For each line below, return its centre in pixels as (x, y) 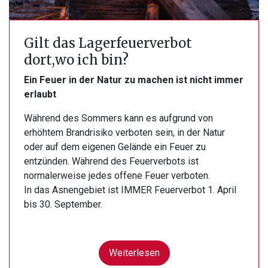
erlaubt (40, 95)
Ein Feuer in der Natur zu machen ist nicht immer (134, 80)
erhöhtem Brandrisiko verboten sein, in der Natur (124, 133)
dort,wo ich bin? (76, 60)
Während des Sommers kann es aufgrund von (118, 118)
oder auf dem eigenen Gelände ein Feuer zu (115, 147)
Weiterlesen (134, 253)
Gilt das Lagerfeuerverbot (108, 43)
